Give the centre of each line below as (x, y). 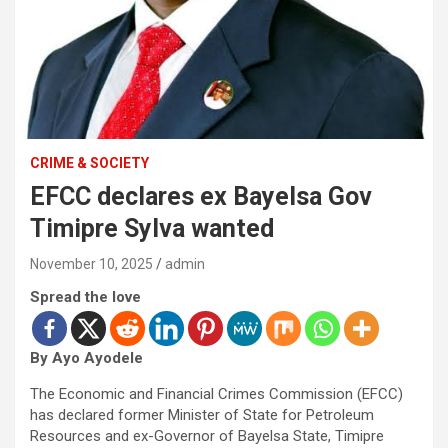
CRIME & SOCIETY (89, 163)
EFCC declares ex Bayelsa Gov (201, 197)
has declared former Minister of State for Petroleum (202, 415)
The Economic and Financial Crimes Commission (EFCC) (216, 394)
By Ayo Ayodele (86, 358)
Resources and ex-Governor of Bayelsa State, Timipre (207, 436)
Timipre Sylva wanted (152, 229)
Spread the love (85, 297)
